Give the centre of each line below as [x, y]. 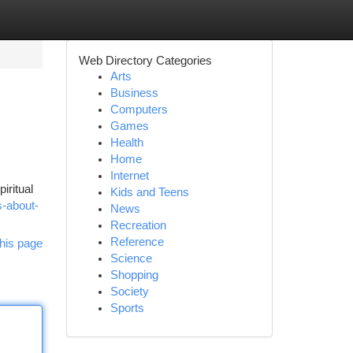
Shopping [134, 275]
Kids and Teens [149, 192]
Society [129, 292]
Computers [139, 110]
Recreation [138, 225]
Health [126, 143]
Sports [127, 308]
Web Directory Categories [145, 60]
